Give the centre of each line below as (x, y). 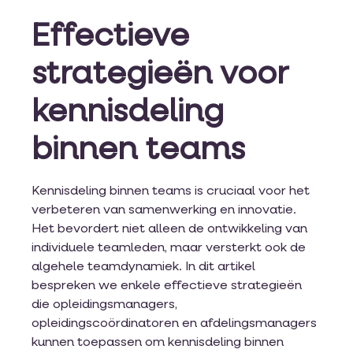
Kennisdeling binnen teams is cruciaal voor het (171, 192)
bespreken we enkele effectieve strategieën (167, 286)
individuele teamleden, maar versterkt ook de (169, 249)
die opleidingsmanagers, (104, 305)
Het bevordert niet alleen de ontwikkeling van (169, 230)
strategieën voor (160, 75)
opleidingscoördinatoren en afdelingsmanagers (174, 324)
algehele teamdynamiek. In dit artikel (143, 268)
